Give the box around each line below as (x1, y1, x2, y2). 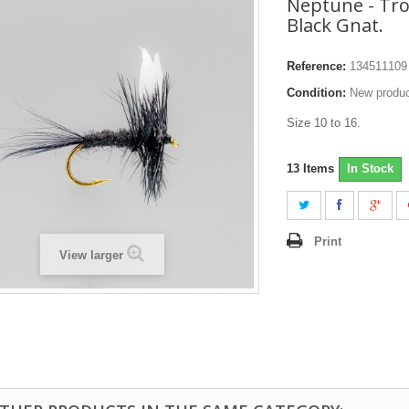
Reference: (287, 58, 346, 73)
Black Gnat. (287, 12, 383, 37)
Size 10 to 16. (287, 115, 361, 130)
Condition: (287, 85, 346, 100)
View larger (59, 247, 123, 262)
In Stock (347, 161, 393, 175)
